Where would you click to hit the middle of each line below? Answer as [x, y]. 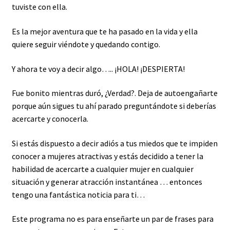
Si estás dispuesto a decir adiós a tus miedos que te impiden [114, 143]
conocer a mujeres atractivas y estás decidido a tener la [107, 156]
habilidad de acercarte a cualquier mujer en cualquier [102, 169]
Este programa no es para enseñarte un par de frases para [112, 219]
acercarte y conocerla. [50, 119]
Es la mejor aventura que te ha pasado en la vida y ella [104, 31]
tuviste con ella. [39, 7]
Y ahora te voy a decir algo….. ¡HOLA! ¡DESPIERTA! [98, 69]
